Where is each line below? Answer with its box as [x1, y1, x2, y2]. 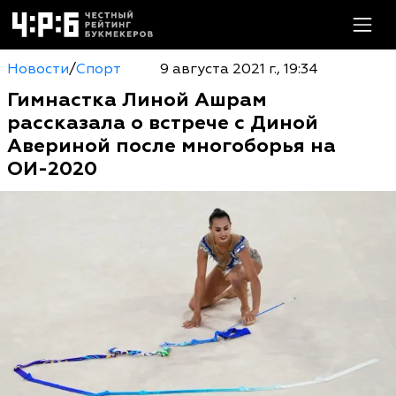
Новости [7, 60, 69, 78]
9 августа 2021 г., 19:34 [159, 60, 318, 78]
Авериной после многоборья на [7, 133, 336, 158]
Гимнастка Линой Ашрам [7, 88, 267, 112]
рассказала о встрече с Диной [7, 110, 318, 135]
